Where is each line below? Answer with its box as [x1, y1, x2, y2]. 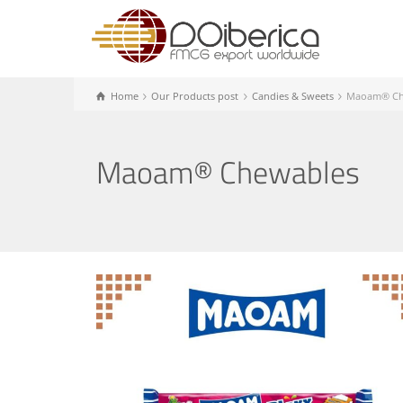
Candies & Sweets [251, 89, 334, 103]
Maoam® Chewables [96, 148, 360, 195]
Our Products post [151, 89, 239, 103]
